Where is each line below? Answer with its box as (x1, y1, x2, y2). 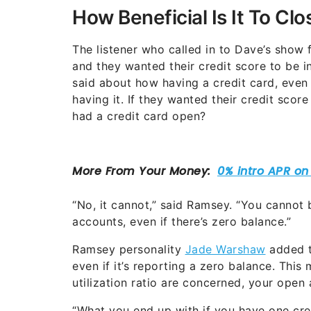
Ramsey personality (72, 242, 185, 256)
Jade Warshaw (185, 242, 266, 256)
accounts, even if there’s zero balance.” (72, 214, 291, 228)
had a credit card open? (72, 108, 206, 123)
